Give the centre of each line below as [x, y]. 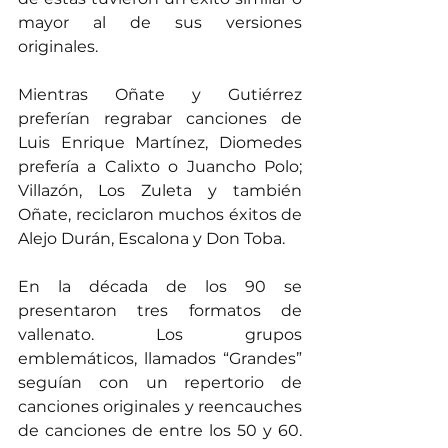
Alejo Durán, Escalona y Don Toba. [295, 239]
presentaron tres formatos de [160, 311]
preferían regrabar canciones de [160, 119]
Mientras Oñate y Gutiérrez [160, 95]
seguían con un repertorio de [160, 383]
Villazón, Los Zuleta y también [160, 191]
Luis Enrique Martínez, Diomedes [160, 143]
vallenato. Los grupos [160, 335]
